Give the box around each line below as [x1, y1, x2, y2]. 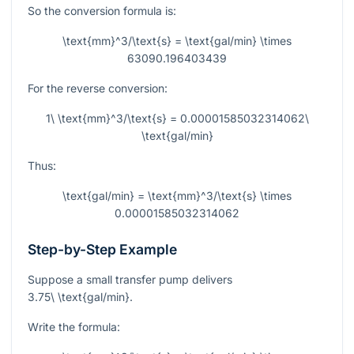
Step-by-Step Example [28, 241, 177, 258]
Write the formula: [28, 320, 120, 334]
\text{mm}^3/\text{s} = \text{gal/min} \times [62, 34, 292, 48]
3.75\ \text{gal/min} [28, 290, 130, 304]
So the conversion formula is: [28, 4, 176, 18]
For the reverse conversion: [28, 81, 168, 96]
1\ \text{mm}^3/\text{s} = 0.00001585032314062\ [45, 111, 309, 126]
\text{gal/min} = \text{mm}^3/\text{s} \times [62, 189, 292, 203]
